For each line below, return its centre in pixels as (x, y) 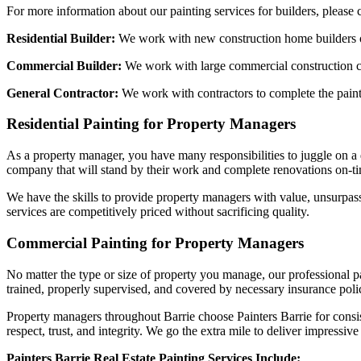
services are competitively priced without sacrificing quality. (158, 212)
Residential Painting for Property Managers (151, 124)
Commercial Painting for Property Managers (155, 243)
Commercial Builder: (64, 65)
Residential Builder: (61, 38)
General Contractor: (62, 93)
